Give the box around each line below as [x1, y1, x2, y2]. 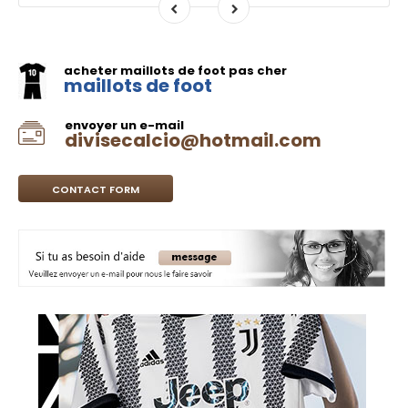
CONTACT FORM [52, 182, 139, 197]
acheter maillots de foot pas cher [64, 62, 287, 79]
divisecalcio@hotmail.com [65, 127, 321, 153]
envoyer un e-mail [65, 117, 184, 134]
